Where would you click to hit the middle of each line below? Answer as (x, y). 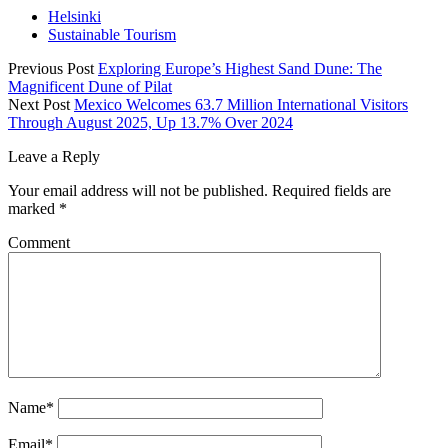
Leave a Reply (54, 157)
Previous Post (51, 69)
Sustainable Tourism (112, 35)
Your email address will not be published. (138, 191)
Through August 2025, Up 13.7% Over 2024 (150, 123)
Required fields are (331, 191)
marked (33, 209)
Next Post (39, 105)
